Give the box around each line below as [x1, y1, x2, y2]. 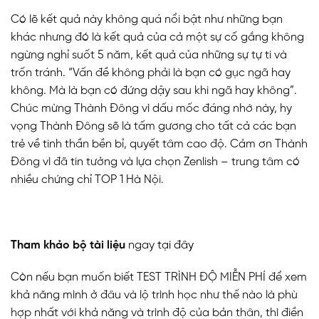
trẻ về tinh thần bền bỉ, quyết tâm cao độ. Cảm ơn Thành [11, 138, 308, 151]
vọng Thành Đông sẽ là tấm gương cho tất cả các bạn [11, 120, 296, 133]
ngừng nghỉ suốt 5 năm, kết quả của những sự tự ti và [11, 49, 287, 62]
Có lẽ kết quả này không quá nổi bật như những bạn [11, 14, 283, 26]
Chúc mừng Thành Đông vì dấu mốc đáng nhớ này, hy [11, 103, 292, 115]
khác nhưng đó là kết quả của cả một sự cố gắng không [11, 31, 304, 44]
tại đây [157, 239, 194, 251]
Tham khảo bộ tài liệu [11, 239, 125, 251]
